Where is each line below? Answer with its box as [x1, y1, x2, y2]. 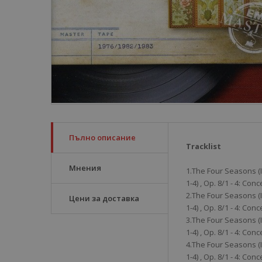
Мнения [69, 163, 101, 173]
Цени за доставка [69, 193, 139, 204]
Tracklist [186, 141, 221, 151]
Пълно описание [69, 132, 136, 143]
